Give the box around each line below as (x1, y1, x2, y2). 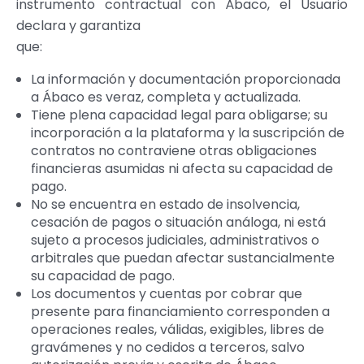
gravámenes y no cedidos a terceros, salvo (30, 338, 305, 357)
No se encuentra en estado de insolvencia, (30, 195, 300, 214)
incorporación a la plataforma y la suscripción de (30, 123, 344, 143)
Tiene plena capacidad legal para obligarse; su (30, 106, 327, 125)
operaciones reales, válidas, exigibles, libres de (30, 320, 324, 340)
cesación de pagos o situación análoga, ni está (30, 213, 326, 232)
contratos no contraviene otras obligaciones (30, 141, 317, 161)
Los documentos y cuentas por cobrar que (30, 284, 302, 304)
